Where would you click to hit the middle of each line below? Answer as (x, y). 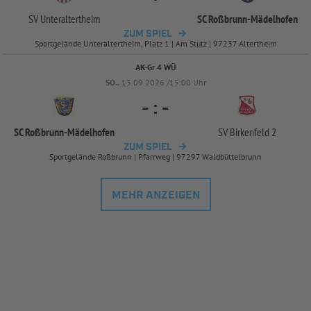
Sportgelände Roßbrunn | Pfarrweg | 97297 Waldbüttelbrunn (155, 156)
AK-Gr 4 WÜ (155, 67)
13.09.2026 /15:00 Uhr (163, 82)
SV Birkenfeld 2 (247, 132)
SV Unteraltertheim (64, 18)
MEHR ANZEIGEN (155, 195)
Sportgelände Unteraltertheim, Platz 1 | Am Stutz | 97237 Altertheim (155, 43)
